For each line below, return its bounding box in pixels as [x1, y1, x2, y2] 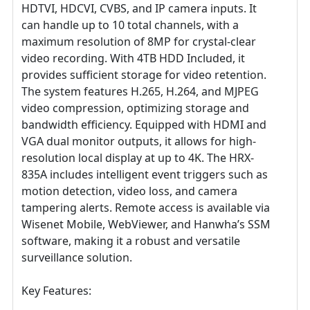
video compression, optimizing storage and [21, 100, 249, 116]
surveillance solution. [21, 250, 132, 266]
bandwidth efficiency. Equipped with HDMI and [21, 117, 266, 133]
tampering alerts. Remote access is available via [21, 200, 270, 216]
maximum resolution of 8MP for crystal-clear [21, 34, 256, 50]
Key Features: [21, 283, 91, 299]
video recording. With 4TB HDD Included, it [21, 51, 245, 66]
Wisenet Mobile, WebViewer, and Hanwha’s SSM [21, 217, 271, 232]
